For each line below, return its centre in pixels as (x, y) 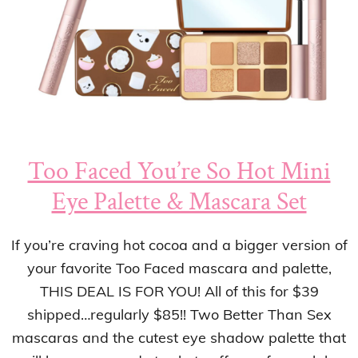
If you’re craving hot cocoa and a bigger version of (179, 245)
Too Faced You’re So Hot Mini (179, 172)
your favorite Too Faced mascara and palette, (179, 268)
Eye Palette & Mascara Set (179, 202)
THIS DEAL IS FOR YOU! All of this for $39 (179, 292)
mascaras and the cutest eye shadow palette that (179, 338)
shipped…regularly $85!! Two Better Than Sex (179, 315)
